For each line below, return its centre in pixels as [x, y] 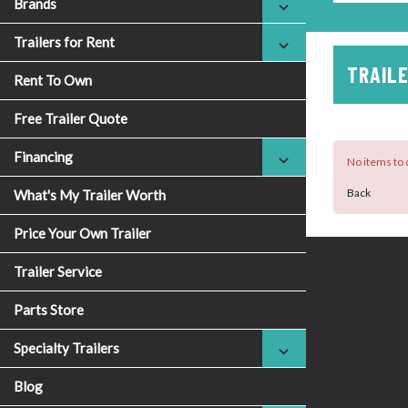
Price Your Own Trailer [82, 233]
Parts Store [49, 310]
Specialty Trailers [66, 348]
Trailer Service [58, 271]
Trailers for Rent [64, 42]
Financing [43, 157]
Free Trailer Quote [71, 118]
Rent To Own [53, 80]
